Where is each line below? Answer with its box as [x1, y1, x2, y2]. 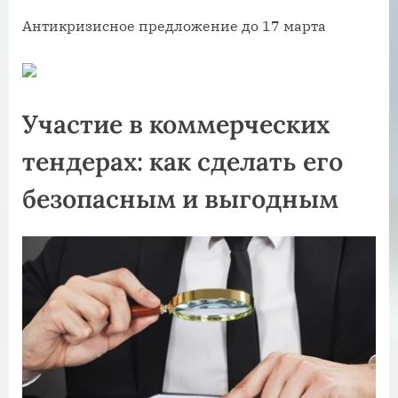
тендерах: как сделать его [22, 145, 343, 179]
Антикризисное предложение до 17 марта [22, 17, 326, 36]
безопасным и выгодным [22, 182, 338, 216]
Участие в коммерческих [22, 107, 330, 141]
